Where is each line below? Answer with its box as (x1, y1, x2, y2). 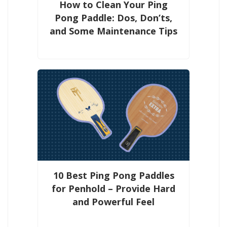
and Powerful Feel (72, 195, 155, 208)
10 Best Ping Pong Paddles (53, 169, 174, 181)
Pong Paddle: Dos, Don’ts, (55, 11, 172, 24)
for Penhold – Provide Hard (52, 182, 175, 195)
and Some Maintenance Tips (50, 24, 177, 37)
